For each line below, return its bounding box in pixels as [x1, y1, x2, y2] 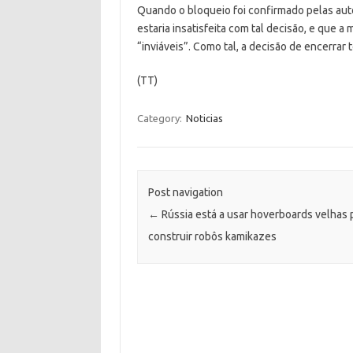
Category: [136, 112, 184, 124]
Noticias [185, 112, 223, 124]
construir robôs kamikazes [147, 230, 277, 243]
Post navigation [147, 186, 223, 199]
